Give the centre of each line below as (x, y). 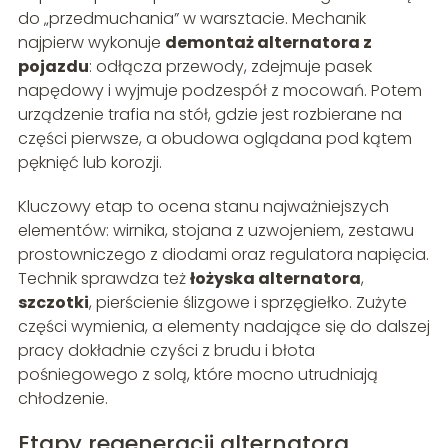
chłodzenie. (62, 398)
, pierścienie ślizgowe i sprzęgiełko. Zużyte (247, 302)
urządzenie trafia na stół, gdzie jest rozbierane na (209, 114)
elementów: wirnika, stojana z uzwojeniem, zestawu (215, 230)
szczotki (53, 302)
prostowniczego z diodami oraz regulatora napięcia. (223, 254)
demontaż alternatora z (268, 42)
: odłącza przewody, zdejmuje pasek (230, 66)
